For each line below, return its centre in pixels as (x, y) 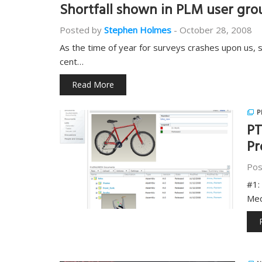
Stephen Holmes (138, 30)
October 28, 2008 (216, 30)
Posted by (81, 30)
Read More (93, 85)
